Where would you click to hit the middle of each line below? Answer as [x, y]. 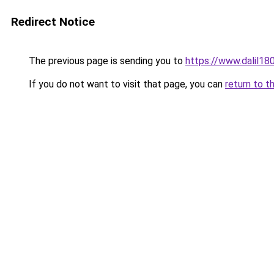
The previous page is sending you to [106, 61]
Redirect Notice [53, 22]
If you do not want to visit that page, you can [126, 84]
